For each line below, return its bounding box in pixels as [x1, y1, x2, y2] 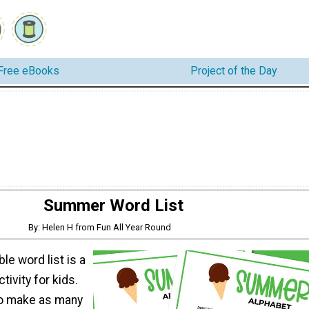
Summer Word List [43, 195, 183, 215]
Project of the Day [190, 64, 277, 78]
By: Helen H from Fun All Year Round [28, 221, 172, 232]
